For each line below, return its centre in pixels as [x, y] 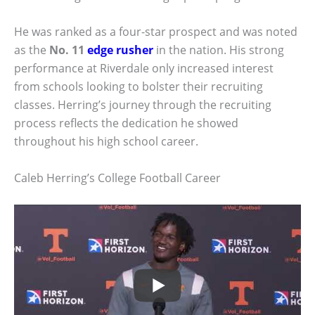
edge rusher [120, 50]
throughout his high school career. [106, 142]
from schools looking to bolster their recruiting [139, 87]
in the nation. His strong [219, 50]
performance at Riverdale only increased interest [144, 69]
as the [32, 50]
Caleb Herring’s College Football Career [117, 178]
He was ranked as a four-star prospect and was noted [156, 32]
